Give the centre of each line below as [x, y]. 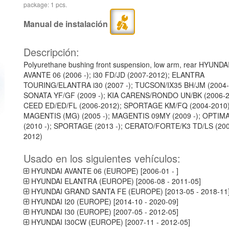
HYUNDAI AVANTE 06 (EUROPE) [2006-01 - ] [104, 171]
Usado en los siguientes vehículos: [102, 158]
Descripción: [51, 52]
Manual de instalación [66, 24]
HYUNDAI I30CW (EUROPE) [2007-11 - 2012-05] [109, 222]
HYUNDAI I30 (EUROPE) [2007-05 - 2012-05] [104, 212]
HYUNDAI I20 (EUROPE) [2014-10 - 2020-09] [104, 201]
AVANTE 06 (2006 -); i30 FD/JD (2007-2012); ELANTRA [114, 75]
